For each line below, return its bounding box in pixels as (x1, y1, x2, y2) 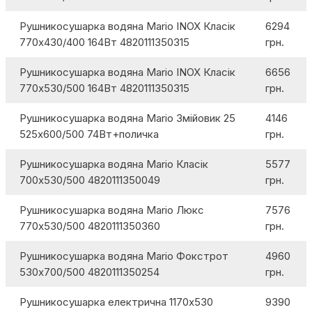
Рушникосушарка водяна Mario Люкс (19, 203, 204, 217)
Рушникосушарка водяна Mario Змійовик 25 (19, 111, 235, 125)
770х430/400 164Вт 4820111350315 (19, 36, 189, 49)
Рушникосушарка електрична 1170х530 (19, 295, 213, 309)
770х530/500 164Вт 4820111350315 (19, 81, 189, 95)
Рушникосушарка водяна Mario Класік (19, 157, 208, 171)
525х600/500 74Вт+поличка (19, 127, 159, 141)
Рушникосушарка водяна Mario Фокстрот (19, 249, 228, 263)
